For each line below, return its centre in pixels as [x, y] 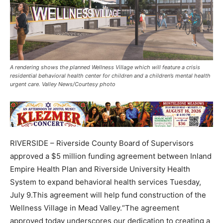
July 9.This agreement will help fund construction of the [108, 195]
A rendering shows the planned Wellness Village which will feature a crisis [105, 67]
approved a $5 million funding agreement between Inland [111, 156]
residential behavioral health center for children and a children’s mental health [110, 76]
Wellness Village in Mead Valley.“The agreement [95, 208]
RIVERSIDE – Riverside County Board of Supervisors [102, 143]
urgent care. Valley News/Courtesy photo [63, 84]
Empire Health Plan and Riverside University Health [100, 169]
